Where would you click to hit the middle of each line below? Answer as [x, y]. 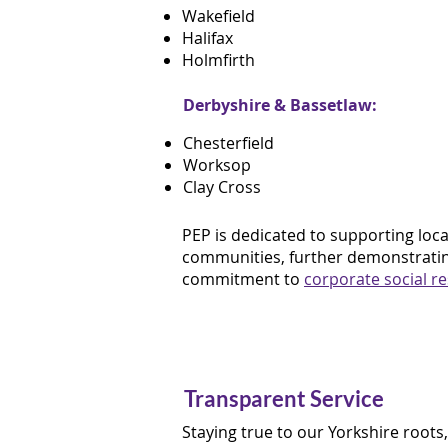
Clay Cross [222, 187]
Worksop [217, 165]
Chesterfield [228, 143]
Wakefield [218, 16]
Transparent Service [284, 398]
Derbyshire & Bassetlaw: [280, 105]
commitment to [243, 279]
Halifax [207, 38]
